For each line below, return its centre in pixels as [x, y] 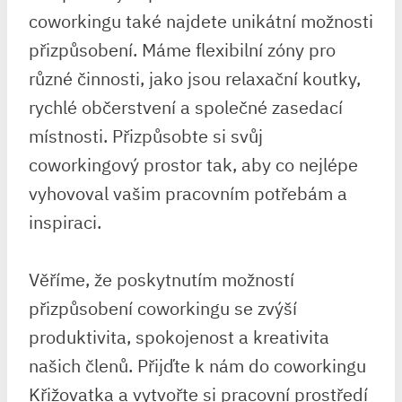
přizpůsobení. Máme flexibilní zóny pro [182, 49]
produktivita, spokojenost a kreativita [179, 336]
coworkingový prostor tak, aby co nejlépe [193, 164]
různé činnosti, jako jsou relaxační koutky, [195, 78]
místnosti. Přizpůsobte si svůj [146, 135]
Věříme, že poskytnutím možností [162, 279]
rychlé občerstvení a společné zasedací [186, 107]
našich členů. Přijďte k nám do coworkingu [197, 365]
